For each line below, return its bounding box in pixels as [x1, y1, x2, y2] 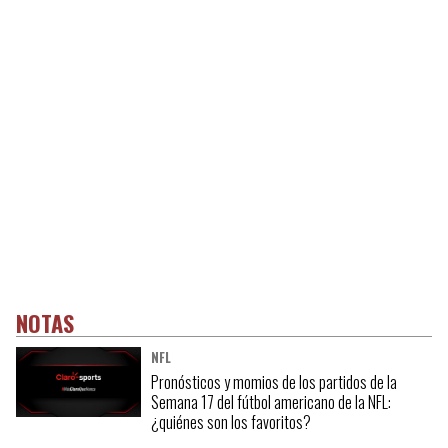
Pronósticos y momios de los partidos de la [150, 369, 397, 394]
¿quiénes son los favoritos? [150, 409, 311, 434]
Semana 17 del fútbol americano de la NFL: [150, 389, 391, 414]
